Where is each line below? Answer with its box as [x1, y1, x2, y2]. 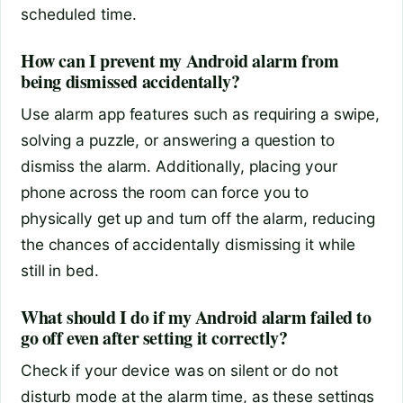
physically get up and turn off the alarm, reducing [21, 209, 375, 228]
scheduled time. [21, 4, 137, 24]
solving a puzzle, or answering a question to [21, 130, 335, 150]
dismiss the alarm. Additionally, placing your [21, 157, 337, 176]
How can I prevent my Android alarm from [21, 48, 339, 75]
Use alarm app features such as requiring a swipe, [21, 104, 381, 124]
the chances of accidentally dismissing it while [21, 235, 356, 255]
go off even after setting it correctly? [21, 325, 288, 352]
